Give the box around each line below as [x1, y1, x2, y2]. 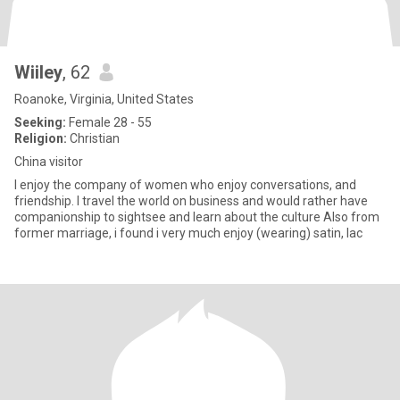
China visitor [14, 154, 83, 169]
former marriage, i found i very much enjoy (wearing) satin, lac [14, 226, 362, 240]
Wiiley [14, 62, 62, 83]
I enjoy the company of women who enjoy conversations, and [14, 178, 356, 192]
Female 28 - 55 [66, 115, 152, 129]
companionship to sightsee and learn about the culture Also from [14, 210, 379, 224]
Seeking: [14, 115, 66, 129]
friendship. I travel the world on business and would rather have [14, 194, 368, 208]
